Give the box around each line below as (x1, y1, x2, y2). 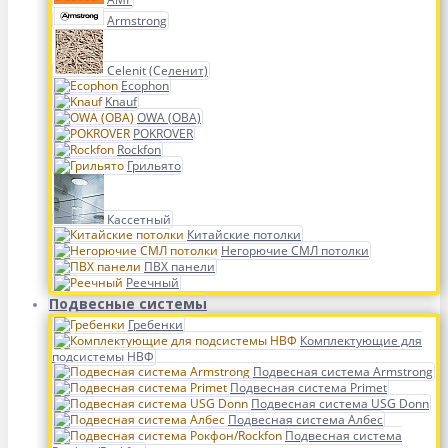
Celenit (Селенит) (107, 62, 208, 79)
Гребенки (128, 316, 183, 333)
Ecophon (121, 77, 169, 94)
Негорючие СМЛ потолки (221, 242, 369, 259)
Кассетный (107, 211, 171, 228)
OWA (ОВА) (137, 109, 201, 126)
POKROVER (133, 125, 193, 142)
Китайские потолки (187, 226, 301, 243)
